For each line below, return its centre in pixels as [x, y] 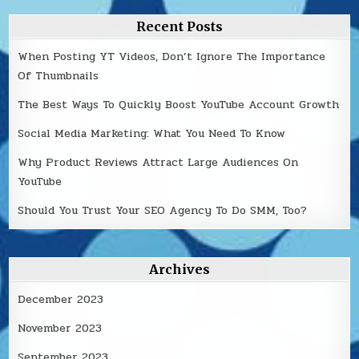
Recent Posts [179, 27]
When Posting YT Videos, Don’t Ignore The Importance [172, 57]
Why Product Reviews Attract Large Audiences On [158, 163]
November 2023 [60, 329]
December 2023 [61, 300]
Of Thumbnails [58, 76]
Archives [179, 270]
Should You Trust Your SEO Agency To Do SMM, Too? [163, 211]
